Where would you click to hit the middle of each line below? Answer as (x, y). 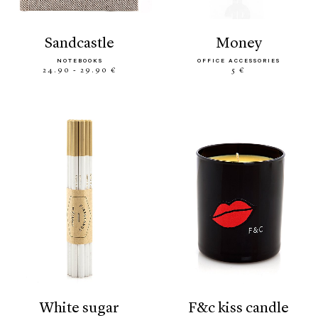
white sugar (87, 309)
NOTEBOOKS (79, 62)
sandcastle (83, 44)
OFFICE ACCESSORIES (238, 62)
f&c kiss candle (248, 309)
